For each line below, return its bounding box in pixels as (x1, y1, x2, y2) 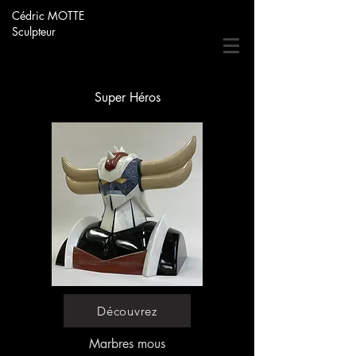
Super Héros (94, 89, 161, 106)
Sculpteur (12, 24, 56, 39)
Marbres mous (89, 335, 165, 352)
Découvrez (97, 303, 157, 319)
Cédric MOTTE (12, 8, 84, 23)
